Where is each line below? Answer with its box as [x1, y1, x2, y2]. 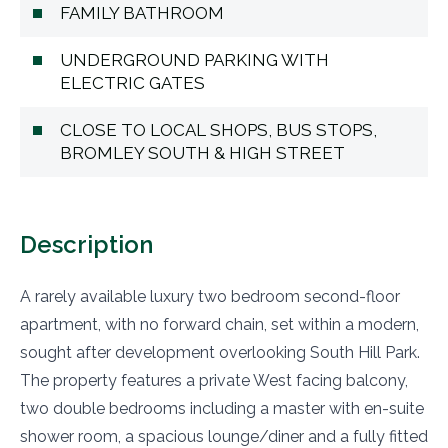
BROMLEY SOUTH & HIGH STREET [60, 142, 345, 163]
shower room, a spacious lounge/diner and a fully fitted [20, 426, 428, 446]
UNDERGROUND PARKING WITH [60, 49, 329, 70]
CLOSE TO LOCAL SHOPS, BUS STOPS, [60, 119, 377, 140]
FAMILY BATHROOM [60, 2, 224, 23]
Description [20, 229, 153, 259]
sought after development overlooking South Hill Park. [20, 342, 420, 362]
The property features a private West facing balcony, [20, 370, 408, 390]
